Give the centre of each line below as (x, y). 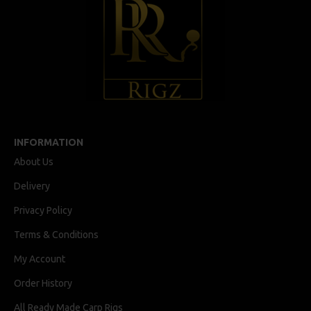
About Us (34, 162)
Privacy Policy (43, 210)
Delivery (32, 186)
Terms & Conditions (56, 235)
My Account (40, 259)
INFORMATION (49, 142)
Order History (43, 283)
